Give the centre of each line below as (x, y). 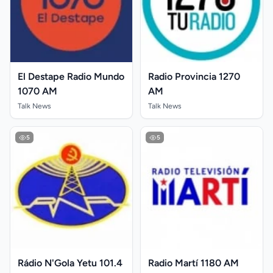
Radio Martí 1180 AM (193, 263)
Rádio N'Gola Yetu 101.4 (70, 263)
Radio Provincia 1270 (194, 76)
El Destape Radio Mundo (71, 76)
